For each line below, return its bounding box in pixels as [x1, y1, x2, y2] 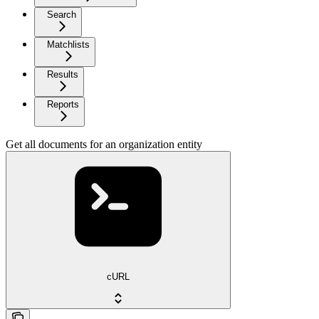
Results [47, 69, 78, 80]
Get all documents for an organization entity [6, 138, 202, 150]
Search [47, 9, 76, 20]
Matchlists [47, 39, 90, 50]
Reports [47, 99, 79, 110]
